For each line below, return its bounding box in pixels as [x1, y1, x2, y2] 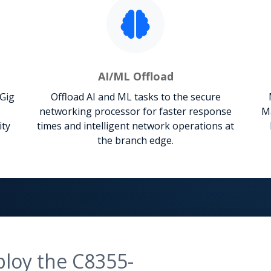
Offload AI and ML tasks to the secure [50, 90, 221, 103]
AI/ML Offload [97, 68, 174, 83]
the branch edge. [97, 133, 174, 147]
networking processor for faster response [39, 104, 232, 118]
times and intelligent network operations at [37, 119, 234, 132]
